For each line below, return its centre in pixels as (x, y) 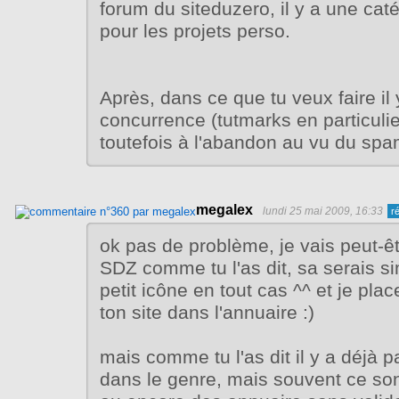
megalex (224, 210)
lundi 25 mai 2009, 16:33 (323, 212)
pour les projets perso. (195, 32)
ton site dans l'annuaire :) (207, 313)
